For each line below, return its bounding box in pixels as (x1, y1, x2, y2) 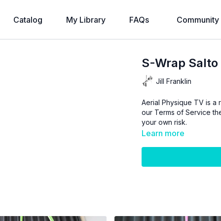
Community (177, 15, 219, 25)
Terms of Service (154, 108, 211, 116)
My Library (66, 15, 106, 25)
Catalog (13, 15, 42, 25)
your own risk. (142, 118, 187, 126)
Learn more (142, 128, 185, 138)
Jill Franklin (156, 76, 192, 85)
